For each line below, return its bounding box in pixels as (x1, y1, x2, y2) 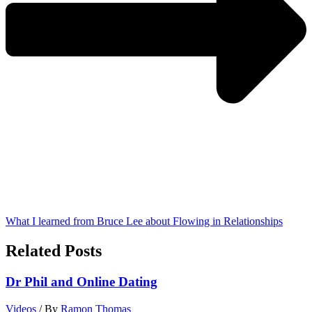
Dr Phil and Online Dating (6, 274, 157, 290)
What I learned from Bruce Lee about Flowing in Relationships (6, 215, 283, 228)
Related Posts (6, 242, 102, 260)
